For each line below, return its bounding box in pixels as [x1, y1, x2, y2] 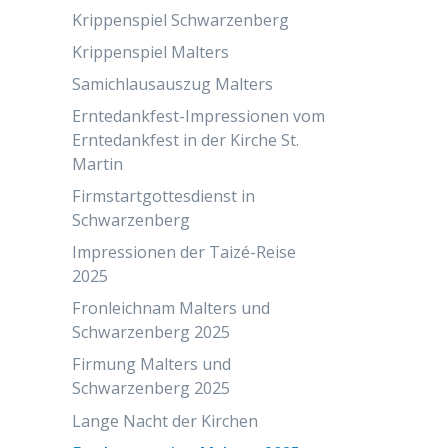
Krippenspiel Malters [72, 41, 229, 64]
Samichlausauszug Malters [72, 73, 273, 96]
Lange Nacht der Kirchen [72, 409, 258, 432]
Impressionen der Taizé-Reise [72, 241, 296, 264]
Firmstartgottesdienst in [72, 185, 255, 208]
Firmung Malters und [72, 353, 231, 376]
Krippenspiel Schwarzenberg [72, 9, 289, 32]
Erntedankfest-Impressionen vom [72, 105, 325, 128]
